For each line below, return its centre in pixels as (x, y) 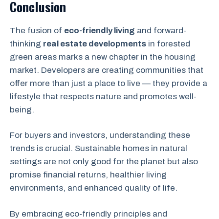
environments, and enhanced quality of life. (94, 188)
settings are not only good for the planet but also (104, 162)
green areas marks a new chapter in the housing (103, 57)
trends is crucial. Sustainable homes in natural (99, 148)
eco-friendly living (99, 30)
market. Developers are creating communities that (107, 70)
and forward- (161, 30)
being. (22, 109)
